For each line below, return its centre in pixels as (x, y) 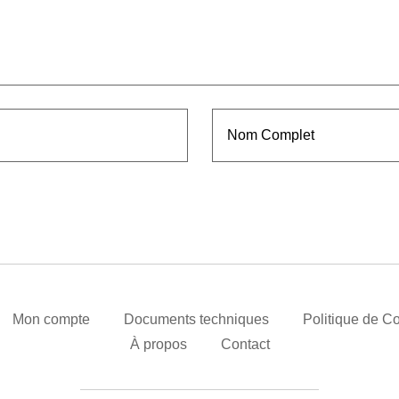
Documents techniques (196, 320)
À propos (158, 345)
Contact (245, 345)
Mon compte (51, 320)
